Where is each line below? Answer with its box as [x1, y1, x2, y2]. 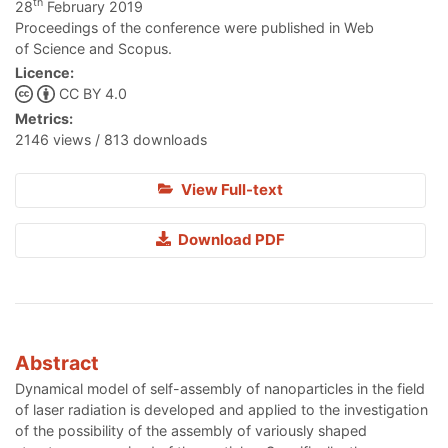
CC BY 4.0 [58, 85, 127, 103]
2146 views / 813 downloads [15, 131, 207, 149]
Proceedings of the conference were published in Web [15, 18, 374, 36]
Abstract [15, 351, 99, 376]
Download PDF [175, 230, 285, 250]
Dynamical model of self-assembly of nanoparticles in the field [15, 380, 425, 398]
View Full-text [177, 180, 283, 200]
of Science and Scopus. [15, 39, 172, 57]
